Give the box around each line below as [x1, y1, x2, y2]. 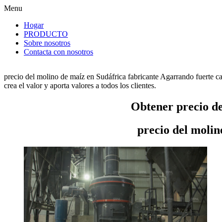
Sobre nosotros [24, 39, 70, 47]
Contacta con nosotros [24, 48, 93, 56]
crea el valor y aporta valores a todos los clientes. [4, 81, 156, 90]
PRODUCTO [24, 30, 68, 38]
